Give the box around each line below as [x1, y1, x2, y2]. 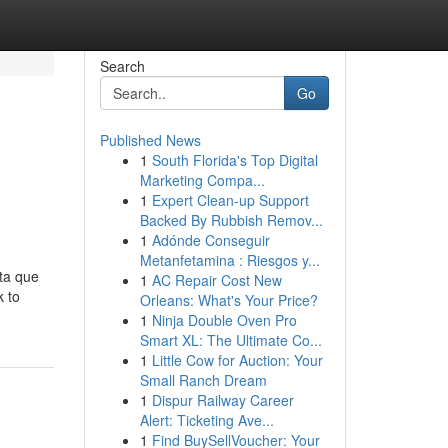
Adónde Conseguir [151, 230, 270, 250]
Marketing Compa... [139, 170, 265, 190]
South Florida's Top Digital [151, 150, 318, 170]
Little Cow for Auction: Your [151, 350, 323, 370]
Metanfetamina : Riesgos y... [139, 250, 320, 270]
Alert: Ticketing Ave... [139, 410, 274, 430]
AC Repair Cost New [151, 270, 282, 290]
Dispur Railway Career [151, 390, 294, 410]
